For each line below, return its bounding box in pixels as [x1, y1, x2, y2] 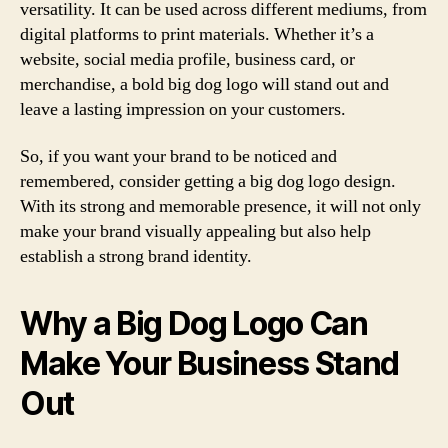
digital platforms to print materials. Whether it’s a [20, 22, 374, 46]
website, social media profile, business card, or [20, 47, 355, 71]
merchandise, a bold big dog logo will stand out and [20, 72, 389, 96]
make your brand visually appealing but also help [20, 220, 371, 243]
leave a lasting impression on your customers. [20, 97, 346, 121]
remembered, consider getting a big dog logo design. [20, 170, 396, 193]
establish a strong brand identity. [20, 245, 252, 268]
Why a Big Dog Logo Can [20, 304, 368, 343]
